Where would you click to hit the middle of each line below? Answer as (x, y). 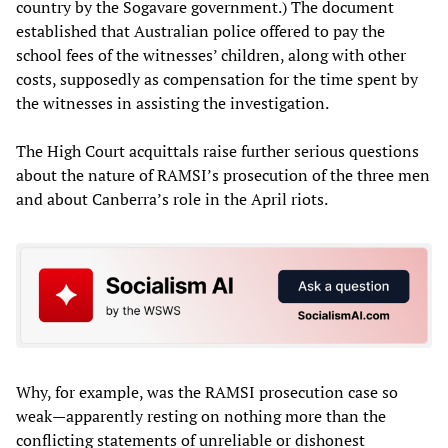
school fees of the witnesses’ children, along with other (211, 54)
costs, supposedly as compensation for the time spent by (217, 78)
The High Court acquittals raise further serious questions (217, 150)
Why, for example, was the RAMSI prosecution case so (207, 392)
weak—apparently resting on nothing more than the (201, 416)
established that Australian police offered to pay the (200, 30)
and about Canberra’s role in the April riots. (172, 198)
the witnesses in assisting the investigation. (172, 102)
